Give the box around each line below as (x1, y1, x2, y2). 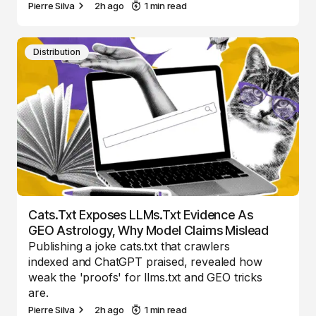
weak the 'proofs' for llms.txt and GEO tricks (28, 269, 262, 284)
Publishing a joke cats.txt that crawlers (28, 238, 230, 253)
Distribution (33, 46, 80, 57)
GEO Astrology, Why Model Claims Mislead (28, 222, 269, 238)
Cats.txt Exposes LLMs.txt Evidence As (28, 207, 253, 222)
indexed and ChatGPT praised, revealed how (28, 254, 262, 269)
